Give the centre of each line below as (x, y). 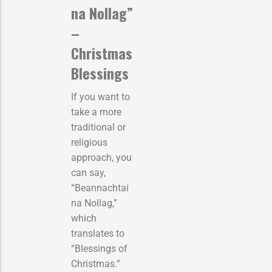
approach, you (101, 157)
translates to (98, 233)
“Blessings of (99, 248)
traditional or (98, 127)
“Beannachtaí (100, 188)
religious (89, 142)
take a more (96, 112)
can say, (88, 172)
